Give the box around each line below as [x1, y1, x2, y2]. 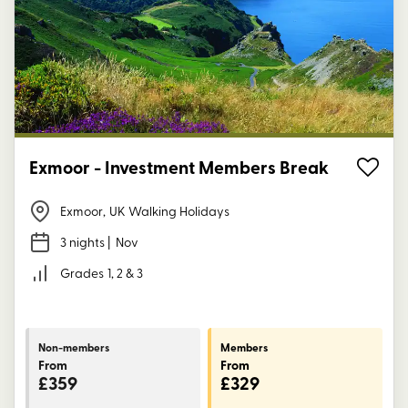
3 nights [60, 233, 105, 251]
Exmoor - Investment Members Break [94, 154, 329, 180]
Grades [60, 264, 104, 282]
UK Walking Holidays [109, 202, 229, 220]
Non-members [38, 339, 109, 355]
